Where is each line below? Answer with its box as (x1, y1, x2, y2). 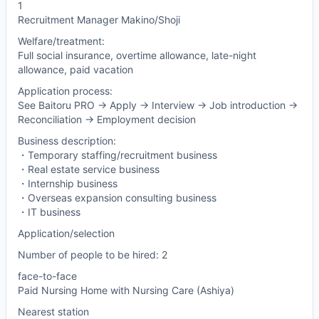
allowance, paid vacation (18, 63, 133, 76)
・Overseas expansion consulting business (18, 192, 216, 204)
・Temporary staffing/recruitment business (18, 149, 217, 162)
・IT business (18, 206, 80, 219)
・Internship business (18, 177, 117, 190)
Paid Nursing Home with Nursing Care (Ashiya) (18, 284, 234, 297)
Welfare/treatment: (18, 35, 105, 48)
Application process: (18, 85, 113, 98)
